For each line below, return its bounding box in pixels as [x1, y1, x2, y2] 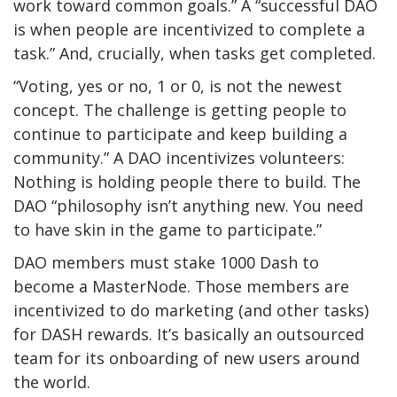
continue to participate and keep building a [13, 123, 347, 145]
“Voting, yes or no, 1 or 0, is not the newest [13, 75, 342, 97]
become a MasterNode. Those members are [13, 276, 349, 298]
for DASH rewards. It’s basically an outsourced [13, 323, 364, 346]
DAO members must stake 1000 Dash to [13, 252, 319, 274]
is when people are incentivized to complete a [13, 19, 365, 41]
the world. [13, 371, 90, 393]
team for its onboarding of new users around [13, 347, 360, 370]
